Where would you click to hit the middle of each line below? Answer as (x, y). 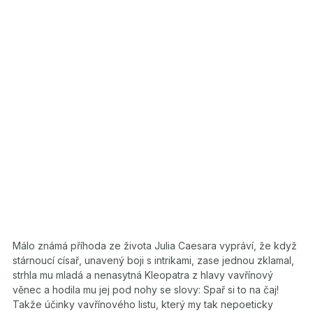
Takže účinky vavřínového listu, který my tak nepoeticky (143, 304)
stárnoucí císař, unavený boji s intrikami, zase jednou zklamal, (153, 260)
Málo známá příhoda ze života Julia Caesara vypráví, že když (155, 246)
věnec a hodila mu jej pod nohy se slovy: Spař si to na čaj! (146, 290)
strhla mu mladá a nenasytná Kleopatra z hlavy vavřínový (143, 275)
